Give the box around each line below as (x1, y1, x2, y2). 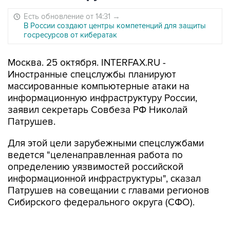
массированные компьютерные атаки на (8, 81, 189, 92)
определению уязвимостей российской (8, 161, 183, 173)
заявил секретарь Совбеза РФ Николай (8, 104, 187, 116)
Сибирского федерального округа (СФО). (8, 197, 195, 208)
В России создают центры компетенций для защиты (24, 21, 206, 30)
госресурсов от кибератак (24, 30, 117, 40)
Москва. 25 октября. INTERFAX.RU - (8, 57, 166, 69)
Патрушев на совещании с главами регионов (8, 185, 209, 197)
